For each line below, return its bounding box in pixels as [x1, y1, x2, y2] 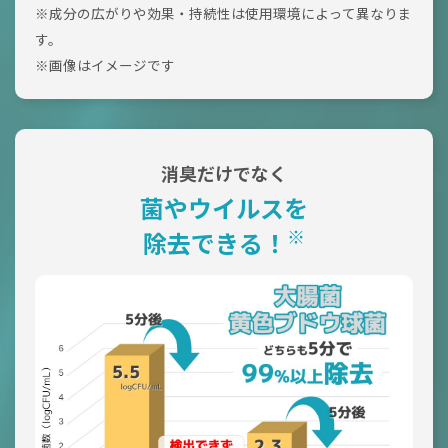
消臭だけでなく [161, 164, 287, 186]
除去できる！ [143, 231, 287, 260]
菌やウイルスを [140, 196, 308, 225]
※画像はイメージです [35, 58, 175, 75]
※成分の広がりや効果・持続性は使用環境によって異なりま [35, 6, 412, 23]
